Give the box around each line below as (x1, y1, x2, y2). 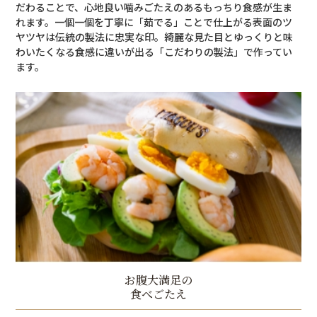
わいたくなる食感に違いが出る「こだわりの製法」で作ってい (16, 44, 293, 59)
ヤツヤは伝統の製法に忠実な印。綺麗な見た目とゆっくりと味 (16, 29, 294, 44)
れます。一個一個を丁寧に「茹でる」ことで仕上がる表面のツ (16, 14, 293, 29)
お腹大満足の (125, 271, 192, 288)
